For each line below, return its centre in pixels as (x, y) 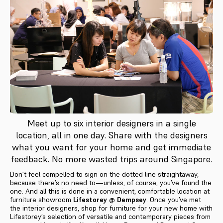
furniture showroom (42, 200)
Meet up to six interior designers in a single (111, 123)
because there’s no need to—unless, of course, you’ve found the (111, 183)
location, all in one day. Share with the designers (111, 135)
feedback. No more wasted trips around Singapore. (111, 159)
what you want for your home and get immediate (111, 147)
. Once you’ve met (174, 200)
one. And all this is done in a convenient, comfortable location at (110, 191)
